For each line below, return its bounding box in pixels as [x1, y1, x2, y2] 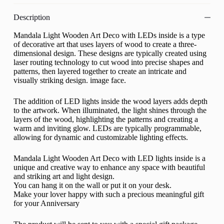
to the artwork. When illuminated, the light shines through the [13, 105, 206, 114]
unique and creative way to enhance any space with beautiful [13, 162, 205, 171]
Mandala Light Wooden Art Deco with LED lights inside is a [13, 153, 205, 162]
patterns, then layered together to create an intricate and [13, 66, 186, 75]
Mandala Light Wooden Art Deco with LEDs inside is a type [13, 30, 205, 39]
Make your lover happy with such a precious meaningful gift [13, 189, 204, 198]
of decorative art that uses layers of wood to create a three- [13, 39, 196, 48]
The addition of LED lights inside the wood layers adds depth [13, 96, 207, 105]
